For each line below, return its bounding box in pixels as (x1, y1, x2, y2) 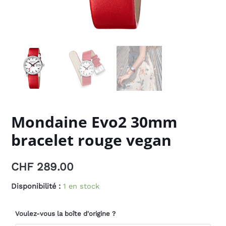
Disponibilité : (11, 181, 61, 191)
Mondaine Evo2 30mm (11, 111, 178, 133)
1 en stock (63, 181, 100, 191)
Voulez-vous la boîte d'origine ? (15, 210, 116, 218)
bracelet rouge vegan (11, 130, 172, 151)
